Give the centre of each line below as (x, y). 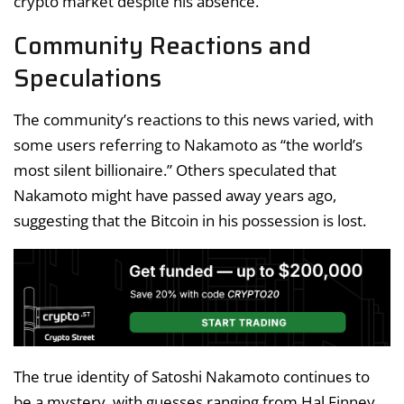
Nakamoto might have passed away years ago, (175, 195)
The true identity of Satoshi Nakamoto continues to (192, 376)
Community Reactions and (162, 46)
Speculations (87, 78)
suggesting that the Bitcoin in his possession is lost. (190, 220)
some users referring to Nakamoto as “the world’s (188, 144)
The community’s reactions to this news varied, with (193, 119)
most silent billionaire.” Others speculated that (175, 170)
